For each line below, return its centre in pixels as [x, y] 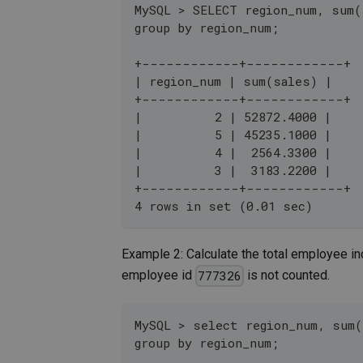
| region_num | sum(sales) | [233, 81]
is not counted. [287, 275]
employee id [158, 275]
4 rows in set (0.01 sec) [224, 206]
